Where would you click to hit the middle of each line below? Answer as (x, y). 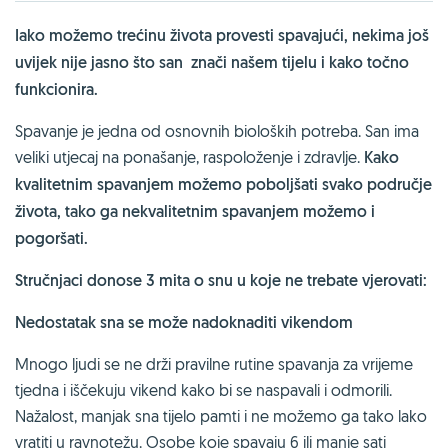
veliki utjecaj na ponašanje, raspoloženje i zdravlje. (189, 156)
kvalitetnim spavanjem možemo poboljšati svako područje (223, 184)
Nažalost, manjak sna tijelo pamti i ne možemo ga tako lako (221, 415)
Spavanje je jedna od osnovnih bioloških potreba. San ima (217, 130)
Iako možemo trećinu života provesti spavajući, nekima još (222, 35)
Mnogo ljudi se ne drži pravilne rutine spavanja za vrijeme (214, 363)
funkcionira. (56, 89)
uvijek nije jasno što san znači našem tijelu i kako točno (212, 62)
